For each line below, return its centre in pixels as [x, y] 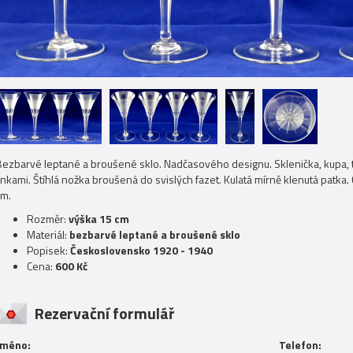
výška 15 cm [99, 219]
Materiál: [48, 234]
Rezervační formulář [104, 313]
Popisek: [48, 250]
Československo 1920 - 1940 [141, 250]
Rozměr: [48, 219]
